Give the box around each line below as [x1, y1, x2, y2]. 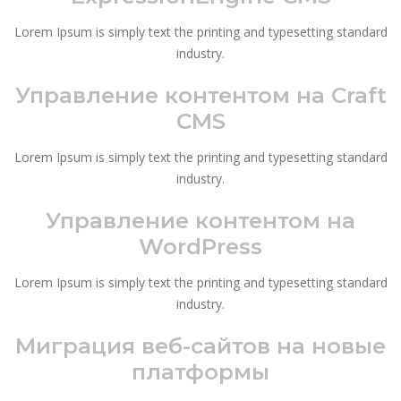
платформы [132, 357, 269, 385]
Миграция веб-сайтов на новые [15, 331, 386, 359]
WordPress [139, 232, 262, 260]
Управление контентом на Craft [14, 81, 387, 108]
